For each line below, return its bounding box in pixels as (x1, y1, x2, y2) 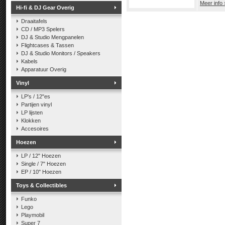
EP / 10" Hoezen (21, 169, 61, 175)
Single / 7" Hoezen (21, 161, 66, 167)
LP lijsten (21, 109, 43, 116)
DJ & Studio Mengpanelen (21, 34, 84, 40)
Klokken (21, 118, 41, 124)
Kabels (21, 58, 38, 64)
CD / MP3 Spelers (21, 26, 65, 32)
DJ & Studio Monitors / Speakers (21, 50, 100, 56)
